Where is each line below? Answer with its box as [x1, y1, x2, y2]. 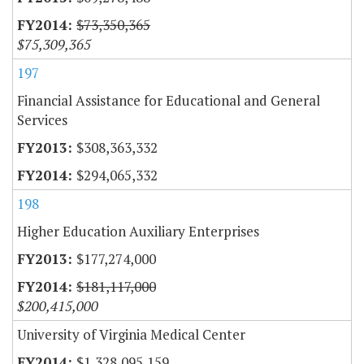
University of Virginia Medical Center [17, 324, 245, 344]
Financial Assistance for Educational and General [17, 90, 320, 110]
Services [17, 110, 67, 129]
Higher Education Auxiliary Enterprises [17, 221, 259, 240]
